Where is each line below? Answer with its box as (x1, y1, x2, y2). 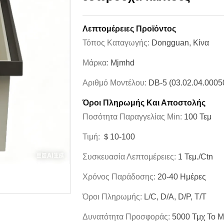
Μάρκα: (82, 58, 110, 67)
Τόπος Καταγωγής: (82, 38, 151, 47)
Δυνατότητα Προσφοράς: (82, 212, 172, 221)
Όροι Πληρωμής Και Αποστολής (82, 98, 205, 107)
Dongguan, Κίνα (151, 38, 209, 47)
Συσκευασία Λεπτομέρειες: (82, 152, 178, 161)
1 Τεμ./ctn (178, 152, 213, 161)
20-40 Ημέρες (157, 172, 206, 181)
